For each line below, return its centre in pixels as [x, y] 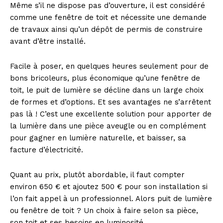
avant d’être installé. [48, 41]
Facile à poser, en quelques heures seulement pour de [109, 66]
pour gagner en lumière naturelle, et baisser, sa [98, 138]
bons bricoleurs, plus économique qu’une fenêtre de [105, 78]
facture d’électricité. [47, 150]
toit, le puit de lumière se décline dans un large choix [107, 90]
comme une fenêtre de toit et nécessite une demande [108, 17]
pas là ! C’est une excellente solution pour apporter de [111, 114]
